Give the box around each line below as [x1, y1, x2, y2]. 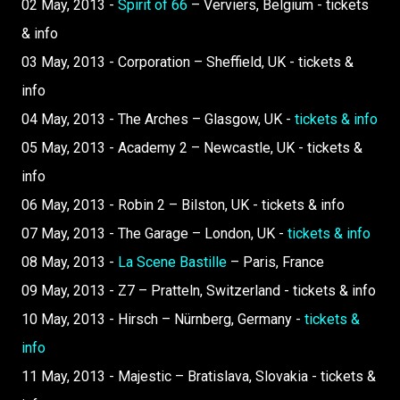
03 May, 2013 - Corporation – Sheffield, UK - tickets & [21, 54, 354, 71]
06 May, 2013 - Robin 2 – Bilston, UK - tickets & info [21, 196, 345, 213]
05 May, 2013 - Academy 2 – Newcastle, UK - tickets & [21, 139, 362, 156]
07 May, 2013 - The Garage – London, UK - [21, 225, 287, 242]
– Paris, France [227, 254, 324, 271]
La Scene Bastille [118, 254, 227, 271]
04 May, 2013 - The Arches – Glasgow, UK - [21, 111, 295, 128]
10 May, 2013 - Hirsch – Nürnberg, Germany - [21, 311, 304, 328]
